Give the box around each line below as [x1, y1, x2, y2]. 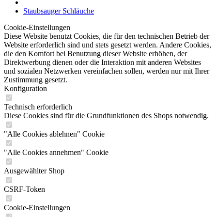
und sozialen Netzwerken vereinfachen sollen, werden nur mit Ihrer [4, 67, 209, 75]
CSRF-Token [4, 185, 45, 193]
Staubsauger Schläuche [23, 7, 94, 15]
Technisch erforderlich [4, 103, 72, 111]
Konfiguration [4, 84, 47, 93]
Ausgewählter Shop [4, 167, 64, 175]
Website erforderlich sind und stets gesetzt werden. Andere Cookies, [4, 41, 211, 49]
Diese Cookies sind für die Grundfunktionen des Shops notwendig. [4, 111, 209, 120]
